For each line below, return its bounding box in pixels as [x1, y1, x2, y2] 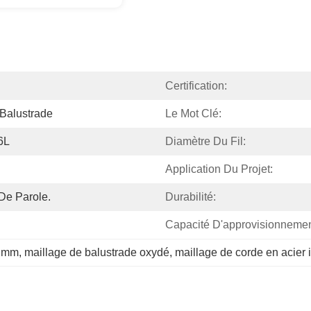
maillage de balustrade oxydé [24, 246, 169, 258]
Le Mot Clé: [165, 108, 221, 119]
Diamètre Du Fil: [165, 135, 246, 147]
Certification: [165, 80, 227, 92]
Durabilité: [165, 191, 216, 203]
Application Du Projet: [165, 163, 273, 175]
